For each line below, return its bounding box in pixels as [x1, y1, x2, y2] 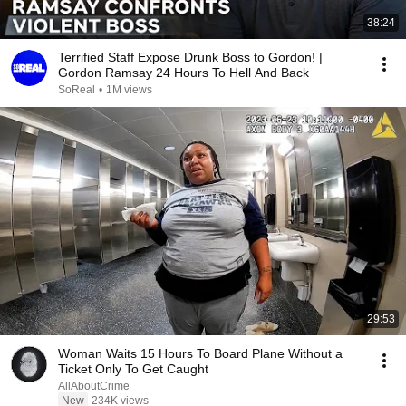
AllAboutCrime [58, 380, 130, 392]
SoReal [58, 83, 95, 96]
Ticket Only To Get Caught [58, 362, 208, 376]
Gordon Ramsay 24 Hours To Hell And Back [58, 65, 309, 80]
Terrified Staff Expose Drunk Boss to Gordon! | [58, 50, 323, 64]
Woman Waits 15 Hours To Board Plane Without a [58, 346, 343, 361]
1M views [106, 83, 152, 96]
